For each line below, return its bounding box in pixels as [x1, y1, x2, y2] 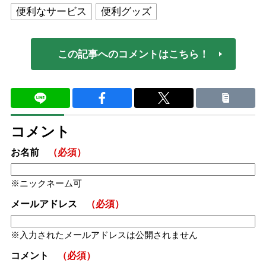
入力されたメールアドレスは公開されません [19, 230, 198, 240]
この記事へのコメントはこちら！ [57, 48, 209, 60]
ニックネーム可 [19, 178, 82, 188]
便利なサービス [15, 6, 87, 17]
